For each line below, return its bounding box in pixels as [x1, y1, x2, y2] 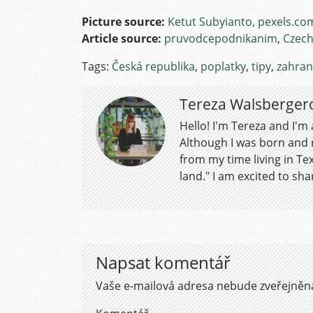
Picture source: [82, 14, 168, 29]
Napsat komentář [96, 251, 231, 274]
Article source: [82, 31, 161, 46]
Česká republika [112, 59, 195, 74]
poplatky [201, 59, 246, 74]
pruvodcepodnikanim [164, 31, 277, 46]
